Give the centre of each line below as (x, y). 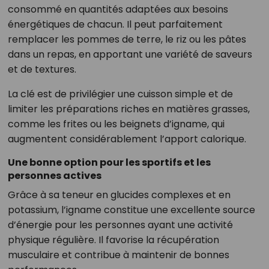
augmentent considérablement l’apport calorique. (127, 139)
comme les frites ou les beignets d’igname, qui (116, 124)
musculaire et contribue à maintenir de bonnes (118, 255)
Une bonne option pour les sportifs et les (109, 163)
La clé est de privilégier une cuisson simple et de (120, 94)
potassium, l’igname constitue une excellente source (131, 210)
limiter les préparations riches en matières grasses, (128, 109)
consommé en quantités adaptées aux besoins (118, 10)
